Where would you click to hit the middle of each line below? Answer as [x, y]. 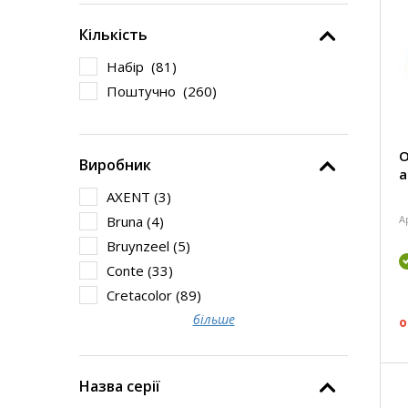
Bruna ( [129, 221]
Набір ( [131, 66]
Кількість [113, 35]
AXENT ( [133, 197]
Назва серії [120, 386]
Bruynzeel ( [142, 246]
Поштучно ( [147, 91]
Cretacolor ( [143, 295]
